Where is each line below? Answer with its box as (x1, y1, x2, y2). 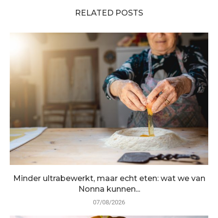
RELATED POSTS (75, 8, 143, 18)
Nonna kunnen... (78, 184, 140, 194)
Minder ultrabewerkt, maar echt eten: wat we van (13, 173, 205, 183)
